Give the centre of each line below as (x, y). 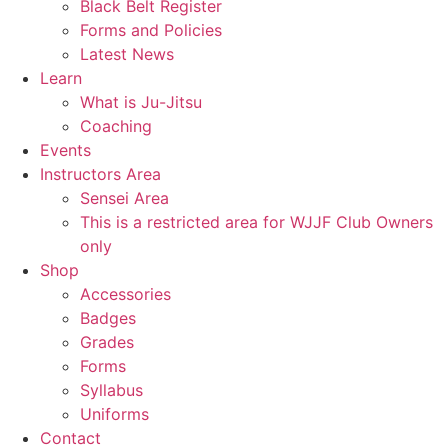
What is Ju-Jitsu (141, 102)
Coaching (116, 126)
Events (65, 150)
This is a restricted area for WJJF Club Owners (256, 222)
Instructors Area (100, 174)
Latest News (127, 54)
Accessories (125, 294)
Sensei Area (124, 198)
